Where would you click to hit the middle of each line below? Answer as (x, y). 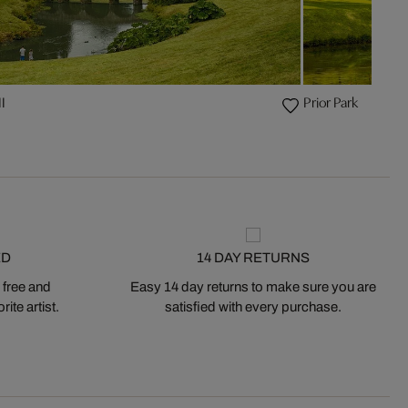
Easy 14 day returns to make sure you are (253, 287)
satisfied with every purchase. (253, 307)
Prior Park (331, 103)
